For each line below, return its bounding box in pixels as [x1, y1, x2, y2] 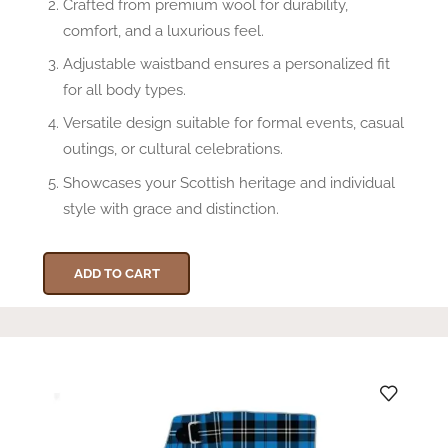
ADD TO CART [73, 265, 160, 281]
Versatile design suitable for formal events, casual [63, 114, 404, 132]
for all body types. [63, 81, 186, 99]
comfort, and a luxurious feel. [63, 21, 264, 39]
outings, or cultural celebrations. [63, 140, 283, 158]
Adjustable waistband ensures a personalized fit [63, 55, 390, 73]
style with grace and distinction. [63, 199, 279, 217]
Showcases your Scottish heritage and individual [63, 173, 395, 191]
